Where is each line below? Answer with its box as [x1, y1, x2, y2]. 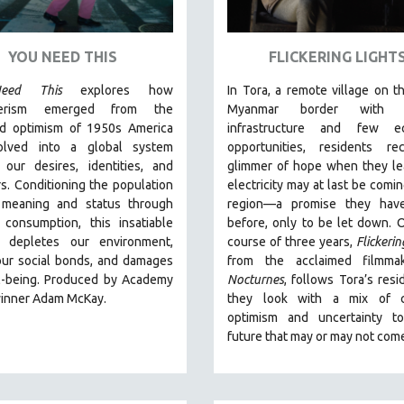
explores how [61, 82, 173, 97]
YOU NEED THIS [8, 48, 117, 65]
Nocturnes [227, 271, 284, 287]
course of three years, [227, 234, 356, 249]
